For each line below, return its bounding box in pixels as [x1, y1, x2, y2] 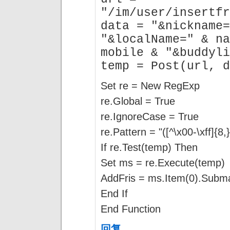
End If [101, 187, 128, 199]
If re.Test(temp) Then [101, 141, 198, 153]
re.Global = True [101, 94, 175, 107]
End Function [101, 202, 161, 215]
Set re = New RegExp [101, 79, 200, 91]
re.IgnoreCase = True [101, 110, 199, 122]
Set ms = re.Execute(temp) [101, 156, 225, 168]
